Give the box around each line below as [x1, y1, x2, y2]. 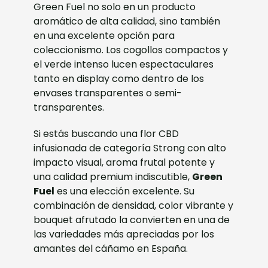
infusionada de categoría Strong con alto [33, 141, 227, 155]
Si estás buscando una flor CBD [33, 126, 179, 141]
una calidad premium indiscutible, [33, 169, 193, 184]
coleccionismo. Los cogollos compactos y [33, 42, 229, 57]
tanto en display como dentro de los [33, 71, 205, 86]
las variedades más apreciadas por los [33, 227, 215, 241]
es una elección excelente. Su [54, 184, 195, 198]
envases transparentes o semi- [33, 86, 182, 100]
